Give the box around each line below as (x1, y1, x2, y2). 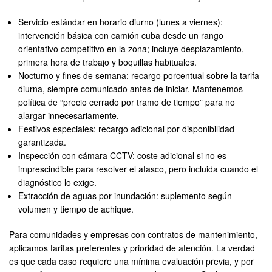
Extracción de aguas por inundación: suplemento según (18, 189, 233, 202)
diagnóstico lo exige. (18, 176, 97, 189)
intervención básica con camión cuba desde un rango (18, 29, 224, 42)
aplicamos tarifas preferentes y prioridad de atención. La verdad (9, 242, 255, 254)
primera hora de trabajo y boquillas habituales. (18, 56, 197, 69)
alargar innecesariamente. (18, 109, 120, 122)
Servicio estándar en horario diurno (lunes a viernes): (18, 16, 223, 29)
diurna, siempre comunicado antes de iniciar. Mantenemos (18, 83, 243, 95)
